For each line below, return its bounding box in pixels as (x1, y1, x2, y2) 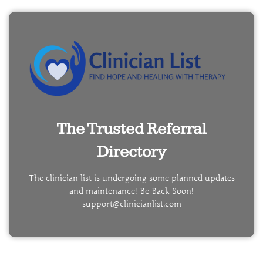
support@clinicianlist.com (82, 198, 181, 209)
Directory (97, 141, 166, 161)
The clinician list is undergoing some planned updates (28, 173, 235, 183)
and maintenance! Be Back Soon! (69, 186, 194, 196)
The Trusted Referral (56, 119, 207, 139)
